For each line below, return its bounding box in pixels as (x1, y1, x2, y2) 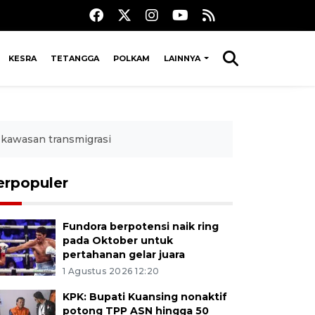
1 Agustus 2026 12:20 (62, 265, 160, 276)
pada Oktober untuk (62, 233, 173, 247)
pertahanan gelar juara (62, 247, 185, 261)
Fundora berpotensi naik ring (62, 219, 219, 233)
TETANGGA (50, 53, 99, 63)
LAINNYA (163, 53, 202, 63)
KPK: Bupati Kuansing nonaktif (62, 290, 227, 303)
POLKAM (112, 53, 150, 63)
